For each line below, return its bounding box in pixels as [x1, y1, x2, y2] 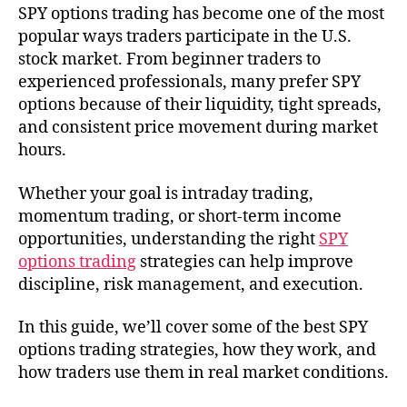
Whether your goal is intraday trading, [18, 183, 313, 204]
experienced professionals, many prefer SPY [18, 72, 361, 94]
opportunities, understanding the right [18, 228, 319, 250]
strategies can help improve [136, 251, 353, 273]
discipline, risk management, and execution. [18, 273, 363, 295]
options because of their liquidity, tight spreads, [18, 94, 382, 116]
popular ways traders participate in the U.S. [18, 26, 352, 48]
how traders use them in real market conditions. [18, 362, 389, 384]
